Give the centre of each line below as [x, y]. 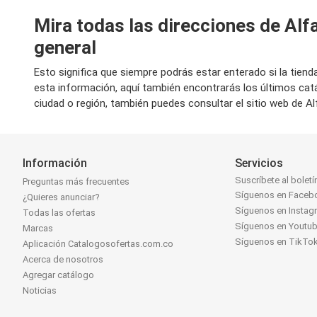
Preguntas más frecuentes [76, 182]
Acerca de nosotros [63, 260]
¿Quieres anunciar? [61, 197]
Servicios [259, 163]
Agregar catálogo [58, 275]
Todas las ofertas [59, 213]
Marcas [38, 229]
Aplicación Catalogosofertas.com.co [98, 244]
